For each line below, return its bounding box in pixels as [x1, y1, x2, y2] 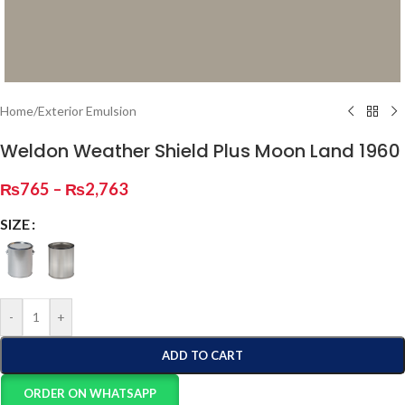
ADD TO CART [162, 348, 243, 363]
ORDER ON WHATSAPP [24, 386, 157, 400]
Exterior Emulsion [38, 103, 137, 118]
